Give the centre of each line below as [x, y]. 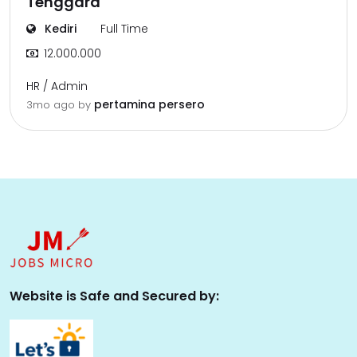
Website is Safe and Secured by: [114, 296]
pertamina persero [149, 104]
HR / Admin [57, 86]
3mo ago [52, 105]
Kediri [59, 29]
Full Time [124, 29]
